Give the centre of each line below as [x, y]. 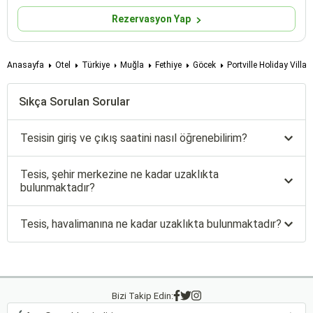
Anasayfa [26, 65]
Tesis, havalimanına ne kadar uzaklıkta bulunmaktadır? [151, 224]
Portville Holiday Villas [269, 65]
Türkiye [95, 65]
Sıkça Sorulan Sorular [74, 102]
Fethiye [168, 65]
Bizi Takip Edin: [143, 296]
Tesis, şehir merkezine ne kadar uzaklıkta [119, 175]
